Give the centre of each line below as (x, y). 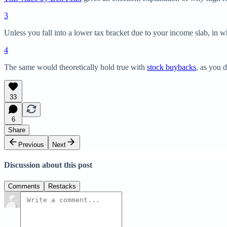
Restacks (62, 186)
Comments (24, 186)
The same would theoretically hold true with (75, 67)
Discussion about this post (48, 165)
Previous (31, 144)
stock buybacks (172, 67)
